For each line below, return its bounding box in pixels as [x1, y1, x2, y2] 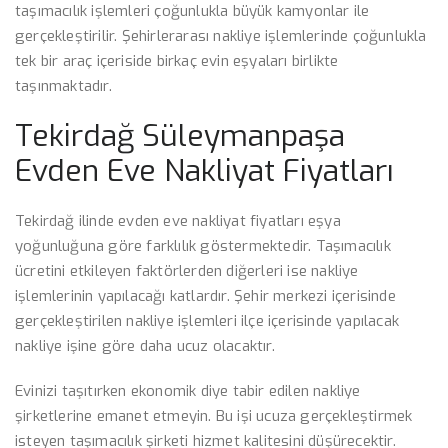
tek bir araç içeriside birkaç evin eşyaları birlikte [15, 51, 339, 71]
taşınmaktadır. [15, 76, 112, 96]
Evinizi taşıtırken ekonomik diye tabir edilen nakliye [15, 381, 361, 401]
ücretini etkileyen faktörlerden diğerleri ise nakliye [15, 261, 359, 281]
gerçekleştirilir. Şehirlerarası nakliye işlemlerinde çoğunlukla [15, 26, 427, 46]
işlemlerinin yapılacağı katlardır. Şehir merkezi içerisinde [15, 286, 396, 306]
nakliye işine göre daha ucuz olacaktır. [15, 336, 275, 356]
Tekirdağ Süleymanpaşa [15, 116, 345, 156]
